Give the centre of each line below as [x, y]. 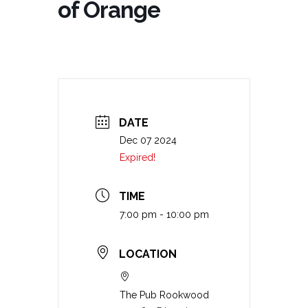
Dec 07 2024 [148, 141]
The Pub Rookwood [164, 295]
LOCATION [148, 254]
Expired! [137, 158]
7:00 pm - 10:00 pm [164, 215]
